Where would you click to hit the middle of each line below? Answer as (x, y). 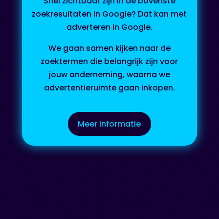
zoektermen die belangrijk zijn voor (109, 61)
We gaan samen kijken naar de (109, 48)
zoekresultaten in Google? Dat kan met (109, 14)
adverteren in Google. (109, 27)
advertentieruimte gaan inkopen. (109, 88)
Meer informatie (109, 124)
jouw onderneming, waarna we (109, 74)
